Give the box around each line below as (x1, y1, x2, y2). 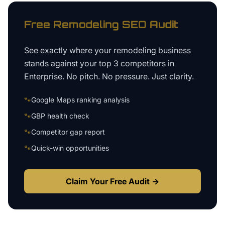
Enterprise (24, 71, 62, 81)
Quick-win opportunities (31, 144, 109, 152)
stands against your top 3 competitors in (24, 58, 174, 68)
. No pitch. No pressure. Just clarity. (62, 71, 194, 81)
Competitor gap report (31, 128, 105, 136)
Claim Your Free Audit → (66, 176, 159, 186)
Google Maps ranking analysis (31, 95, 130, 104)
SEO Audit (119, 18, 178, 31)
